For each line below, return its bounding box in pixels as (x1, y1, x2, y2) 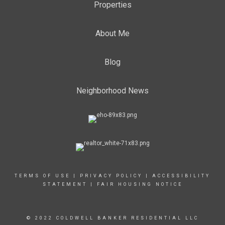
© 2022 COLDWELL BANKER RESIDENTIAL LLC (26, 215, 199, 220)
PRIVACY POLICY (80, 173, 143, 178)
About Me (95, 28, 130, 38)
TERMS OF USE (15, 173, 70, 178)
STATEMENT (42, 181, 87, 187)
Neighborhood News (76, 85, 149, 95)
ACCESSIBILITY (152, 173, 210, 178)
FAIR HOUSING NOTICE (96, 181, 183, 187)
